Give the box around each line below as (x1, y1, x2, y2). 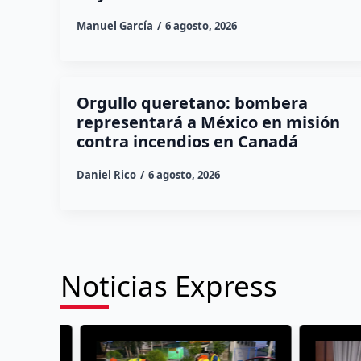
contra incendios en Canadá (76, 130, 298, 152)
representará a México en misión (76, 110, 340, 133)
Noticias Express (60, 266, 277, 305)
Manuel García (76, 18, 153, 33)
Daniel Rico (76, 167, 136, 182)
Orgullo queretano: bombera (76, 91, 308, 114)
